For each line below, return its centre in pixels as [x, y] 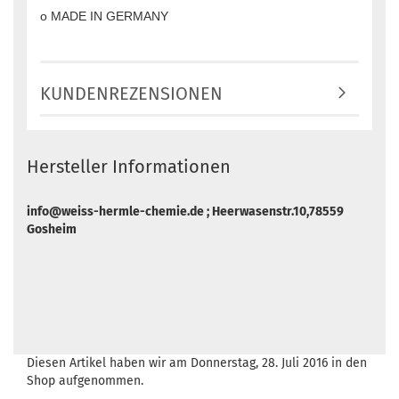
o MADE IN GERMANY [104, 16]
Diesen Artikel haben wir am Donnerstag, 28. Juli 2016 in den [197, 363]
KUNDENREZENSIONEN [131, 94]
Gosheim [52, 229]
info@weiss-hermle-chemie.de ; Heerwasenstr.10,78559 [185, 212]
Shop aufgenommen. [85, 381]
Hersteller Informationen [129, 167]
